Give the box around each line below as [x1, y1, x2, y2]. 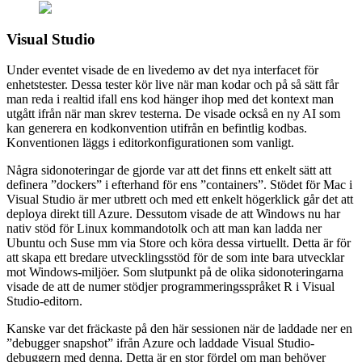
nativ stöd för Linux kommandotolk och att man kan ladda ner [6, 221, 322, 236]
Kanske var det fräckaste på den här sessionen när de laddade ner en [6, 322, 352, 336]
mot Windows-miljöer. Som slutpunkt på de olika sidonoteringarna [6, 265, 343, 280]
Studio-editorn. [6, 294, 82, 309]
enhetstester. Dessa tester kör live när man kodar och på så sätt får [6, 78, 339, 92]
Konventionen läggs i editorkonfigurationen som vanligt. [6, 136, 294, 150]
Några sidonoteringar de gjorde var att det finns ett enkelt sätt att [6, 163, 331, 178]
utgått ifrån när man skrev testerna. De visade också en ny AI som [6, 107, 340, 121]
